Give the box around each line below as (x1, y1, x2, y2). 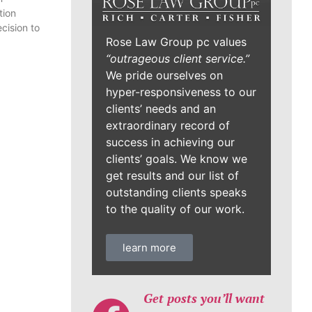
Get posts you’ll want (143, 290, 265, 307)
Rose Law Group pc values (106, 35, 247, 49)
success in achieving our (106, 135, 235, 150)
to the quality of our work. (106, 202, 244, 217)
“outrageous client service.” (106, 52, 249, 66)
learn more (123, 241, 176, 255)
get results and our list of (106, 169, 239, 183)
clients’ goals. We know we (106, 152, 247, 166)
